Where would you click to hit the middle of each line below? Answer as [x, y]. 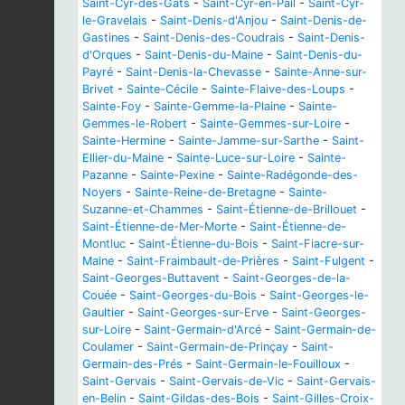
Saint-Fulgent [329, 260]
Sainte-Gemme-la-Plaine [220, 106]
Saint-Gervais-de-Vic [226, 381]
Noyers [102, 192]
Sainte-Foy [112, 106]
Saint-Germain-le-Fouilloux [268, 363]
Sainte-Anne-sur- [320, 71]
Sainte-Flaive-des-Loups [278, 89]
